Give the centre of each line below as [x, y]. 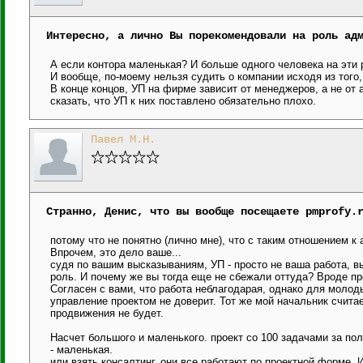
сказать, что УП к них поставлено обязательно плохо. [183, 101]
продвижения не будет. [107, 313]
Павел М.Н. [123, 139]
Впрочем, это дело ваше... [116, 252]
